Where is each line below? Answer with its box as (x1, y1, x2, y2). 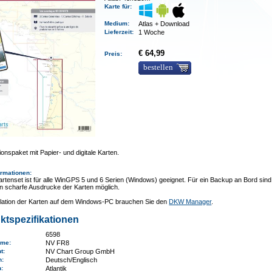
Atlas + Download (138, 20, 190, 27)
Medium (104, 20, 128, 27)
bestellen (143, 63, 174, 72)
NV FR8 (46, 239, 70, 246)
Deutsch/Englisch (46, 256, 98, 263)
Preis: (104, 50, 126, 57)
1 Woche (138, 29, 165, 36)
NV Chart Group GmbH (46, 248, 115, 255)
